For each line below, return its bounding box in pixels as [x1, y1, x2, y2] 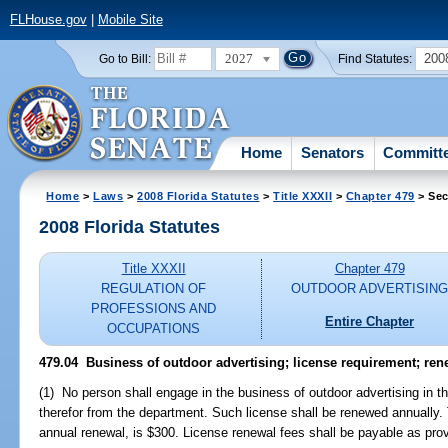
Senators [301, 143, 365, 161]
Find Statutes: [338, 52, 413, 65]
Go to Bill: [98, 52, 151, 65]
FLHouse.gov [9, 12, 87, 28]
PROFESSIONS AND [91, 301, 217, 317]
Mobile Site [97, 12, 163, 28]
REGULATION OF [101, 281, 207, 297]
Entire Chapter [325, 313, 415, 329]
